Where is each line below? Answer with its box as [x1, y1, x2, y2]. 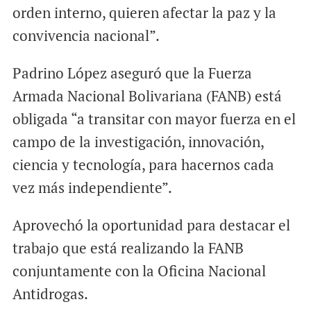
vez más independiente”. [12, 178, 172, 198]
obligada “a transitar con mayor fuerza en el [12, 109, 296, 129]
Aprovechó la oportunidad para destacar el [12, 215, 290, 235]
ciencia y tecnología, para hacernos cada [12, 155, 274, 175]
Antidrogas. [12, 284, 88, 304]
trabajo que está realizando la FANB [12, 238, 244, 258]
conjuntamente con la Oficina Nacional [12, 261, 266, 281]
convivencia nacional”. [12, 26, 160, 46]
